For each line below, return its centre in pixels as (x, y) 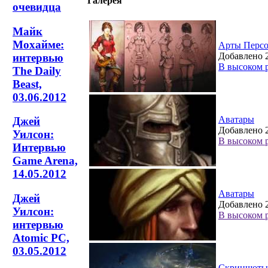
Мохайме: (38, 44)
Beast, (27, 84)
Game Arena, (45, 161)
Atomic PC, (41, 238)
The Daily (37, 71)
